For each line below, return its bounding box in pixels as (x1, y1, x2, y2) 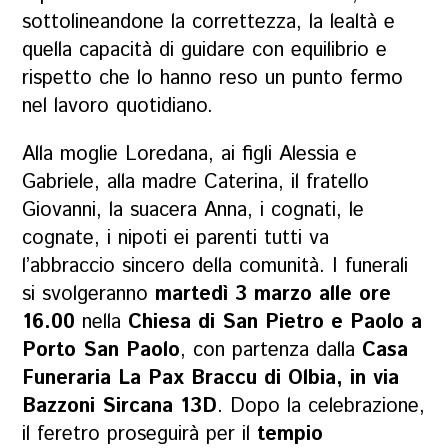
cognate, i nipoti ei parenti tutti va (22, 223, 330, 253)
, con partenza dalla (180, 335, 363, 365)
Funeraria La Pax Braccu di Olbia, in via (22, 363, 400, 393)
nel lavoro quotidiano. (22, 91, 221, 121)
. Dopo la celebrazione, (217, 391, 426, 421)
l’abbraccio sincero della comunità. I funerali (22, 251, 409, 281)
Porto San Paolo (22, 335, 181, 365)
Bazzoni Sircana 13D (22, 391, 218, 421)
